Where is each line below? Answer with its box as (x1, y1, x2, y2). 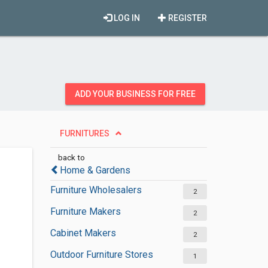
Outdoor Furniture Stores (50, 249, 153, 260)
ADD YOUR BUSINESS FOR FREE (75, 89, 196, 99)
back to (57, 153, 85, 162)
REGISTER (166, 13, 207, 23)
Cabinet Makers (50, 227, 116, 239)
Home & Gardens (59, 165, 130, 176)
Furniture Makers (50, 206, 121, 217)
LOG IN (112, 13, 140, 23)
